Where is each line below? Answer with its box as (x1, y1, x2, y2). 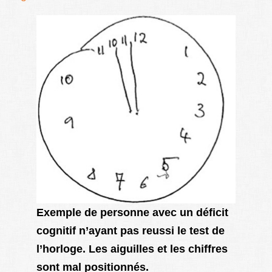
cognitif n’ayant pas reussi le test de (36, 225, 225, 237)
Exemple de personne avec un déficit (36, 206, 228, 219)
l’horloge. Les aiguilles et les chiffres (36, 243, 228, 256)
